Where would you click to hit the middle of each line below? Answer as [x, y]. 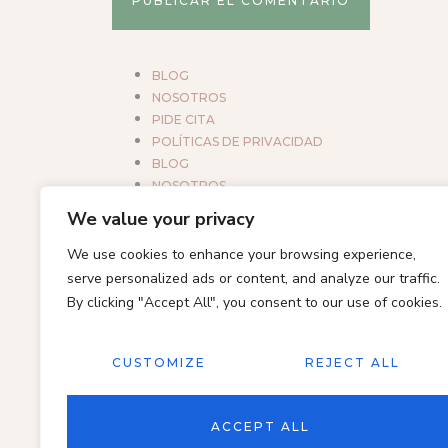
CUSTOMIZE [159, 362]
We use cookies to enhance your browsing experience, [241, 254]
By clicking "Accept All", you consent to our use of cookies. [254, 302]
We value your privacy [160, 219]
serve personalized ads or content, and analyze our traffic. [253, 278]
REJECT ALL [352, 362]
